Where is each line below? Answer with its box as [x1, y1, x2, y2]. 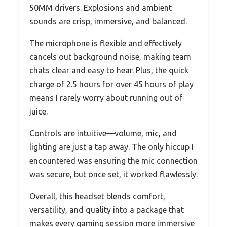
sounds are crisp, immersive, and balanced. [29, 16, 187, 26]
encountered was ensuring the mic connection [29, 156, 198, 165]
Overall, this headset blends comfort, [29, 191, 165, 201]
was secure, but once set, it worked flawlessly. [29, 169, 198, 179]
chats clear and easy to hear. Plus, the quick [29, 65, 188, 75]
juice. [29, 106, 48, 116]
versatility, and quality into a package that [29, 205, 184, 214]
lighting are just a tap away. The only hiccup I [29, 142, 194, 152]
